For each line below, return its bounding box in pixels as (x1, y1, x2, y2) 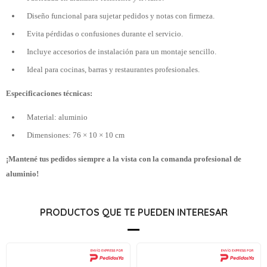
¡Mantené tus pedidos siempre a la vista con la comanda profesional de (6, 154, 241, 163)
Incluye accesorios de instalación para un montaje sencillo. (27, 47, 216, 56)
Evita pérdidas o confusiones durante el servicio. (27, 29, 183, 38)
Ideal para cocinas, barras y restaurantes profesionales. (27, 65, 200, 74)
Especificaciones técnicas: (6, 89, 92, 98)
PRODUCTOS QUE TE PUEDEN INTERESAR (39, 206, 228, 218)
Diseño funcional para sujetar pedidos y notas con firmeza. (27, 11, 215, 20)
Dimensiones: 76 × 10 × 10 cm (27, 131, 125, 139)
